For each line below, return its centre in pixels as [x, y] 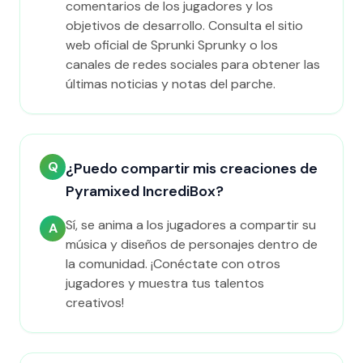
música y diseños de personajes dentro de [192, 244]
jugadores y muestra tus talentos [165, 283]
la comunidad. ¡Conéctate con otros [173, 264]
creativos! [95, 303]
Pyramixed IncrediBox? [145, 191]
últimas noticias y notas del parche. [171, 84]
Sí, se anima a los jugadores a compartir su [191, 225]
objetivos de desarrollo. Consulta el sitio [184, 26]
